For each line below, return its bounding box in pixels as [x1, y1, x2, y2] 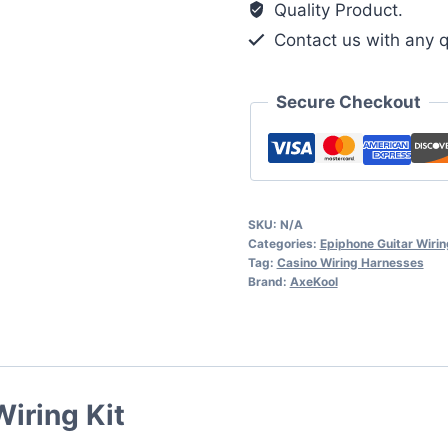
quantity [246, 14, 312, 35]
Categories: [247, 236, 320, 252]
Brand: [247, 274, 290, 290]
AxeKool [289, 274, 338, 290]
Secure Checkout [275, 92, 421, 113]
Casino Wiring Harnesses [276, 255, 424, 271]
